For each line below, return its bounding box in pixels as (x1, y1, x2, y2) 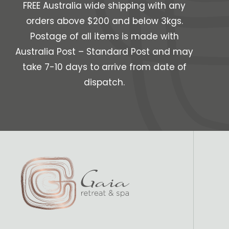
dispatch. (84, 76, 125, 89)
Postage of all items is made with (30, 30, 179, 43)
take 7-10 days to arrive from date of (22, 61, 187, 74)
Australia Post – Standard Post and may (15, 45, 194, 58)
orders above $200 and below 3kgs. (26, 15, 183, 28)
